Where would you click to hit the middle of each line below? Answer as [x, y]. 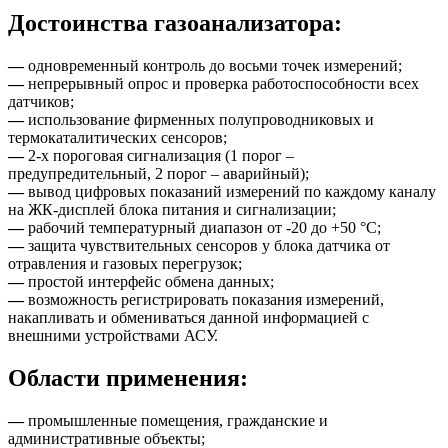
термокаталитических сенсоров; [117, 137]
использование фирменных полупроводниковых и [199, 119]
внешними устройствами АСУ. [113, 335]
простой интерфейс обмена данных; [149, 281]
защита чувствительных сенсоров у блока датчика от [207, 245]
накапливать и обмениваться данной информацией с [188, 317]
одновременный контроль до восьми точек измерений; [213, 65]
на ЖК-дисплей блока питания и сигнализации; [172, 209]
